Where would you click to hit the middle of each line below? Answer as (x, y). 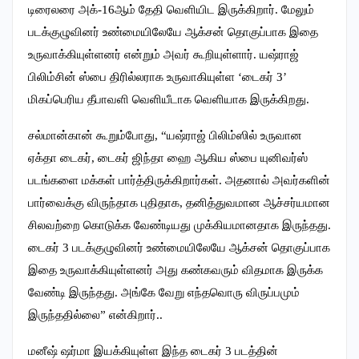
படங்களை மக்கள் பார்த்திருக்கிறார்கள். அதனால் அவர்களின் (179, 180)
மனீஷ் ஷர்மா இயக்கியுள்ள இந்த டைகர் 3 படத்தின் (153, 351)
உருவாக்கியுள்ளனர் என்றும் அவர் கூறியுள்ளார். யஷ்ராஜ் (163, 54)
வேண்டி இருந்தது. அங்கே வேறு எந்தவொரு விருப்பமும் (164, 292)
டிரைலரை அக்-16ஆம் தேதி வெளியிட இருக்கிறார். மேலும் (171, 9)
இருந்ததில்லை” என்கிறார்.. (95, 315)
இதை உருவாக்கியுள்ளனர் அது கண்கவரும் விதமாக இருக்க (175, 270)
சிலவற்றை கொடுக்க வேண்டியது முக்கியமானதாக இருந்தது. (179, 225)
